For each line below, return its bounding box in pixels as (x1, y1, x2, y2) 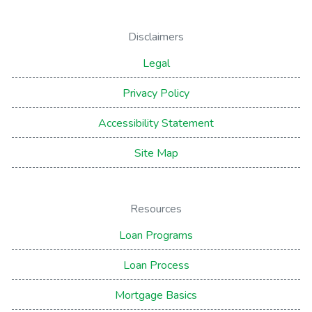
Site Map (134, 145, 178, 161)
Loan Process (123, 257, 189, 273)
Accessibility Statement (98, 115, 214, 131)
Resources (130, 201, 182, 217)
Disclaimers (128, 29, 184, 45)
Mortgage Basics (115, 287, 197, 303)
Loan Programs (119, 227, 193, 243)
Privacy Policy (123, 85, 189, 101)
